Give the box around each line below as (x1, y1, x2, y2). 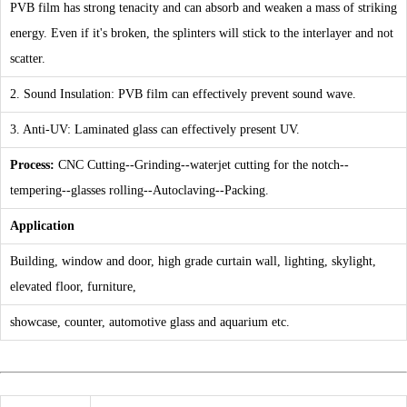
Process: (10, 157, 58, 172)
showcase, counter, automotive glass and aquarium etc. (10, 314, 290, 329)
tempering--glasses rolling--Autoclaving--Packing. (10, 183, 269, 197)
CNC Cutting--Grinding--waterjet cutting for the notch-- (58, 157, 349, 172)
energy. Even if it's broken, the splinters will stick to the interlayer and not (10, 25, 393, 40)
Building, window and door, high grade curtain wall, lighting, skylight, (10, 253, 376, 268)
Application (10, 218, 74, 233)
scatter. (10, 51, 45, 65)
